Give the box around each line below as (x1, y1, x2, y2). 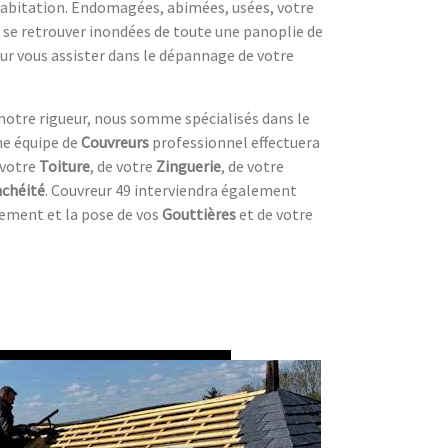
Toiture (39, 155, 90, 176)
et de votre (236, 203, 313, 224)
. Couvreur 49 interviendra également (45, 179, 297, 200)
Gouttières (162, 203, 236, 224)
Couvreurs (81, 131, 149, 152)
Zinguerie (156, 155, 221, 176)
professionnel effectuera (149, 131, 320, 152)
